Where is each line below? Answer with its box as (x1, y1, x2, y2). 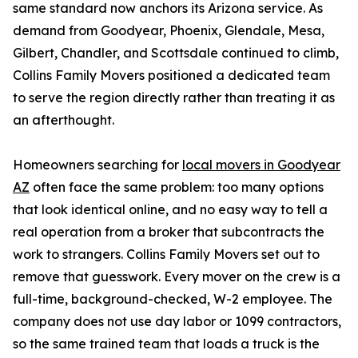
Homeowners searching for (13, 157, 182, 173)
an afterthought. (13, 112, 114, 129)
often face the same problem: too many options (30, 179, 324, 196)
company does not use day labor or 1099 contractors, (13, 313, 341, 330)
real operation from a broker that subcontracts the (13, 224, 324, 241)
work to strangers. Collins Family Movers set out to (13, 246, 320, 263)
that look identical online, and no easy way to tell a (13, 201, 328, 218)
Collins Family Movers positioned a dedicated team (13, 67, 330, 84)
